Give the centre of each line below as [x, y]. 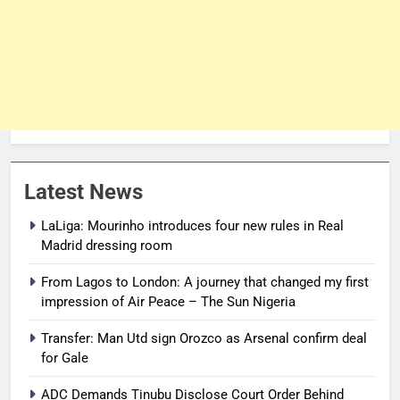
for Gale [65, 358]
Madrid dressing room [107, 245]
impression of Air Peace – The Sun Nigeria [168, 301]
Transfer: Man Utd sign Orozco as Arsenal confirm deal [204, 338]
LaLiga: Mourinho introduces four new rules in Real [192, 225]
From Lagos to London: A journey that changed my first [205, 282]
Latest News [83, 192]
